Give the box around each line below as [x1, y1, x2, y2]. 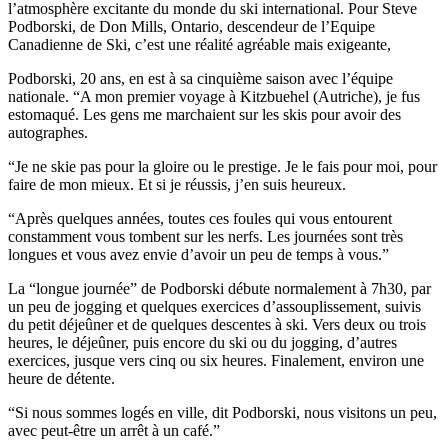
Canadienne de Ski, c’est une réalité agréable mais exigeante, [8, 36, 391, 54]
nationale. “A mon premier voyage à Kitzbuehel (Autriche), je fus [8, 88, 420, 106]
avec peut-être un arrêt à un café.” [8, 422, 220, 440]
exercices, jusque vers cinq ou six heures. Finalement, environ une [8, 352, 424, 370]
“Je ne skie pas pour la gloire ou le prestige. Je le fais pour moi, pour [8, 158, 437, 176]
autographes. [8, 124, 88, 142]
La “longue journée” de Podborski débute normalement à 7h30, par [8, 280, 431, 298]
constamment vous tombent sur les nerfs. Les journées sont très [8, 228, 403, 246]
